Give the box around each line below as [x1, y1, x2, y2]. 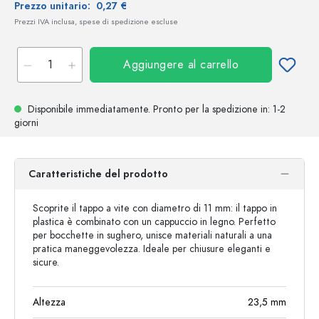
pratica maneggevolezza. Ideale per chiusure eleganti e [33, 242, 271, 256]
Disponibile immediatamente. [25, 103, 153, 116]
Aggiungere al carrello [123, 57, 239, 73]
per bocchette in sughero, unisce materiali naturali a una [33, 229, 272, 242]
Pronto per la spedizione [153, 103, 261, 116]
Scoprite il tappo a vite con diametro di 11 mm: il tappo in [33, 202, 277, 215]
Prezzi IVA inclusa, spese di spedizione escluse [14, 16, 178, 27]
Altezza [33, 296, 66, 309]
